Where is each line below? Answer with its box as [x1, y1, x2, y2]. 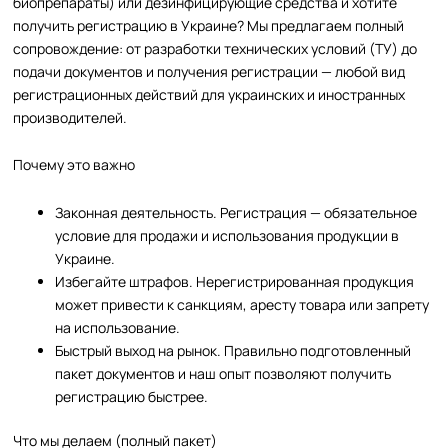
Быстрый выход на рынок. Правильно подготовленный [55, 340, 412, 360]
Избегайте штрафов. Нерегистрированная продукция [55, 271, 415, 291]
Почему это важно [13, 155, 136, 175]
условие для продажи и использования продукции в [55, 225, 400, 245]
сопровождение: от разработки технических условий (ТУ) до [13, 38, 418, 58]
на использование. [55, 317, 181, 337]
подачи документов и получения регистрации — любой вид [13, 61, 406, 81]
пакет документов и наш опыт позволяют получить [55, 363, 392, 383]
